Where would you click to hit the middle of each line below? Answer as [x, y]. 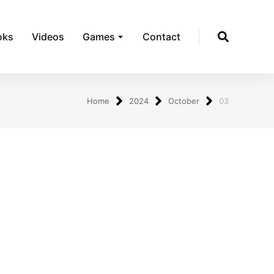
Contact [161, 36]
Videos [48, 36]
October [184, 101]
